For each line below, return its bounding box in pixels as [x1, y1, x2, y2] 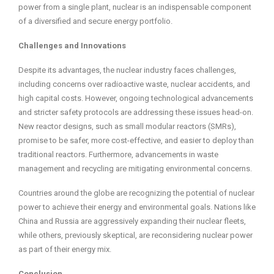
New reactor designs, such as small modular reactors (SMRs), [18, 122, 236, 131]
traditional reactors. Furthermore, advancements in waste [18, 150, 218, 160]
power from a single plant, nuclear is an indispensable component [18, 2, 251, 12]
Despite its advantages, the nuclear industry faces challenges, [18, 65, 236, 75]
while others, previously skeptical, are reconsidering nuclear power [18, 231, 253, 240]
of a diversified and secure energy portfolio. [18, 17, 172, 26]
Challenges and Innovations [18, 41, 126, 51]
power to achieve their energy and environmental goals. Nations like [18, 202, 256, 212]
